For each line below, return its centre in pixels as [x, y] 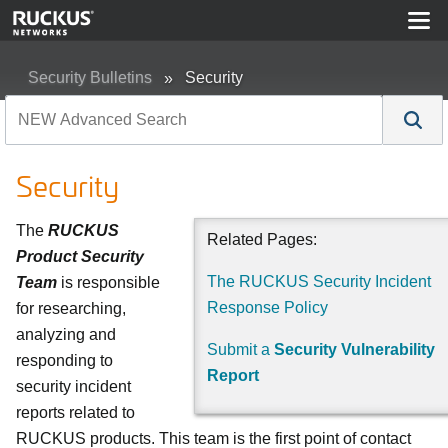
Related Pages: [262, 239]
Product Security [80, 256]
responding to [64, 360]
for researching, [71, 308]
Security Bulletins [90, 77]
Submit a [240, 349]
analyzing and [66, 334]
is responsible [108, 282]
